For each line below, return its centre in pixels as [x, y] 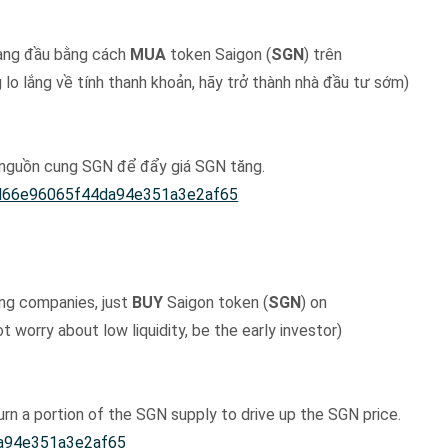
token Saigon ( [219, 54]
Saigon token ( [216, 302]
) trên [323, 54]
